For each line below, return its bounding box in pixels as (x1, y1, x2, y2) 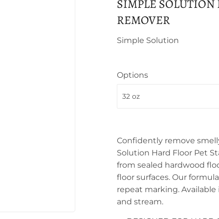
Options (117, 70, 148, 80)
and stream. (117, 197, 163, 206)
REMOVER (117, 12, 170, 28)
